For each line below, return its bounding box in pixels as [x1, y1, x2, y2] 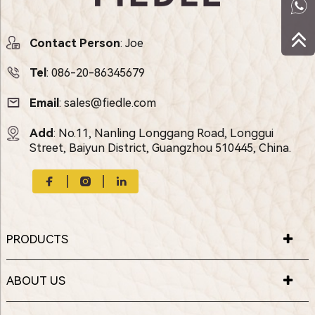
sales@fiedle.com [63, 96, 156, 110]
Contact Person [29, 36, 120, 50]
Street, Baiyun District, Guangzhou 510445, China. [29, 141, 291, 155]
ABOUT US [6, 274, 65, 288]
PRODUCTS [6, 232, 68, 247]
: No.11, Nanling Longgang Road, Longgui [53, 126, 274, 140]
